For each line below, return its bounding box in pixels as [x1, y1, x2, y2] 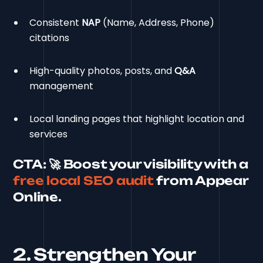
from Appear [153, 173, 248, 188]
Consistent [29, 15, 82, 29]
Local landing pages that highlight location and [29, 112, 245, 126]
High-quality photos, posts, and [29, 63, 175, 77]
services [29, 127, 68, 141]
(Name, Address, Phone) [100, 15, 215, 29]
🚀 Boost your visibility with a [46, 156, 248, 171]
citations [29, 31, 70, 45]
